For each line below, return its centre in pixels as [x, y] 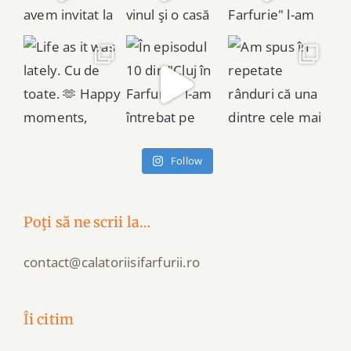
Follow [187, 160]
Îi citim [49, 319]
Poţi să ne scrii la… [87, 222]
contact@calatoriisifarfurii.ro [112, 262]
